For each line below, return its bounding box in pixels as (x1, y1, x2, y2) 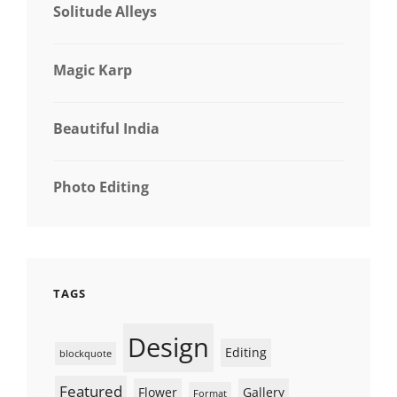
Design (128, 329, 209, 365)
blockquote (59, 346, 112, 360)
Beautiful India (53, 118, 160, 138)
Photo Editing (53, 176, 149, 197)
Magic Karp (53, 59, 132, 80)
